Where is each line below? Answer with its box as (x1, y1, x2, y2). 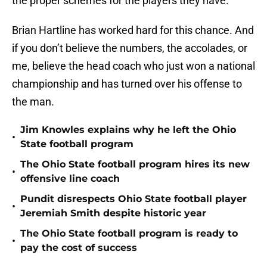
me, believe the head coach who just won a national (12, 60, 255, 73)
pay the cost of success (20, 242, 137, 254)
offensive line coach (20, 173, 120, 185)
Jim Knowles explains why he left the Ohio (20, 124, 236, 136)
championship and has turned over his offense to (12, 77, 242, 91)
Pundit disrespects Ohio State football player (20, 193, 247, 205)
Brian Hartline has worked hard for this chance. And (12, 24, 254, 37)
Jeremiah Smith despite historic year (20, 207, 206, 219)
